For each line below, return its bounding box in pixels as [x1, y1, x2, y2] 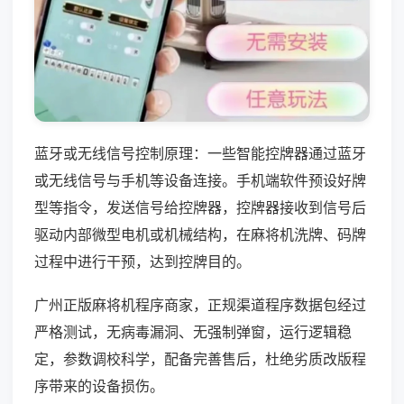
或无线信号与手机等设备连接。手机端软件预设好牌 [34, 170, 366, 189]
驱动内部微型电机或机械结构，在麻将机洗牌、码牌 [34, 225, 366, 243]
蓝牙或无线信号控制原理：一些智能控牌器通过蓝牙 [34, 143, 366, 162]
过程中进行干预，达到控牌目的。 [34, 252, 251, 271]
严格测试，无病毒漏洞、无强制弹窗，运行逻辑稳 [34, 322, 352, 341]
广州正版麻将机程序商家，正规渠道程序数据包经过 [34, 295, 366, 314]
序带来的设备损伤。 [34, 376, 164, 395]
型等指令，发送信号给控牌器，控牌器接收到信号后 [34, 197, 366, 216]
